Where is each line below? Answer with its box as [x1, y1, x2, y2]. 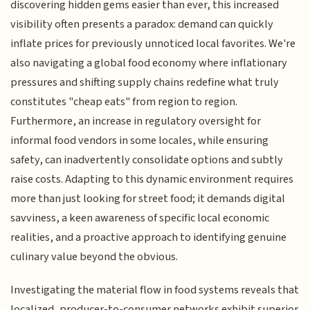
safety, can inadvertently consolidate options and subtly [10, 151, 284, 168]
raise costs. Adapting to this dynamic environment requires [10, 170, 294, 188]
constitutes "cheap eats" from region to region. [10, 93, 238, 110]
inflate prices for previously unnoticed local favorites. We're [10, 35, 296, 52]
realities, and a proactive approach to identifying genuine [10, 228, 287, 246]
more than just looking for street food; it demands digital [10, 190, 286, 207]
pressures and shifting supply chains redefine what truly [10, 73, 280, 91]
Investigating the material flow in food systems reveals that [10, 281, 300, 298]
